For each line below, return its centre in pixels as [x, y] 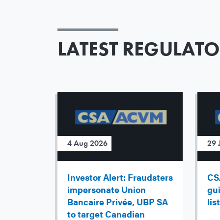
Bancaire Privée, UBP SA [118, 202]
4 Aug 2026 [87, 143]
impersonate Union [107, 190]
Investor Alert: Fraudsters [120, 177]
